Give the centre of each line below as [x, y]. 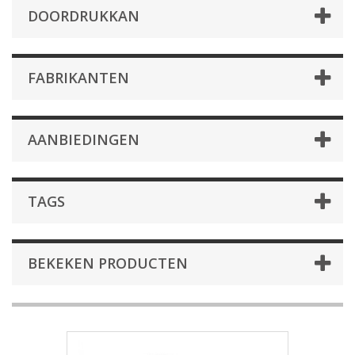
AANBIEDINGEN [84, 140]
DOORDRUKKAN [84, 16]
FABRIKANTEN [78, 78]
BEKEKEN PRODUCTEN [108, 263]
